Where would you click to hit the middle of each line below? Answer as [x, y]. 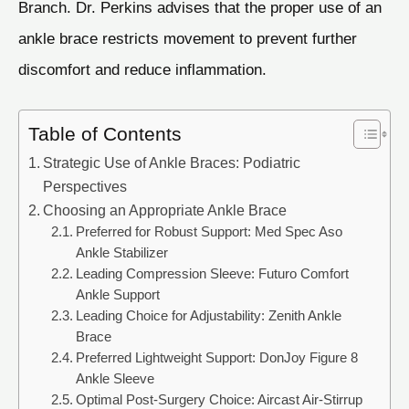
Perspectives [85, 187]
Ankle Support [117, 295]
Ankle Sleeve [115, 379]
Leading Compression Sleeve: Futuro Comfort [212, 274]
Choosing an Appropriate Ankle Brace [165, 210]
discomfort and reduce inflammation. [142, 69]
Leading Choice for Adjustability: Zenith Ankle [208, 316]
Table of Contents [105, 134]
